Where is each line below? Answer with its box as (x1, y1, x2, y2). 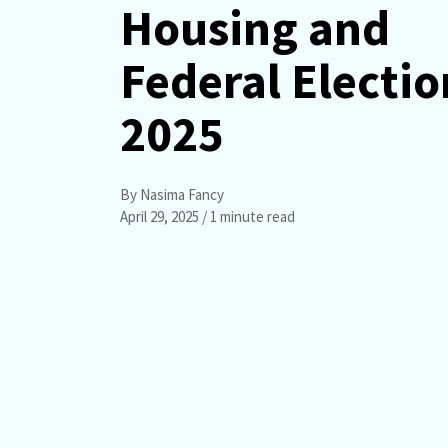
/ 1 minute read (199, 206, 295, 226)
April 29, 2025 (120, 206, 199, 226)
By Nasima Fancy (120, 184, 224, 204)
